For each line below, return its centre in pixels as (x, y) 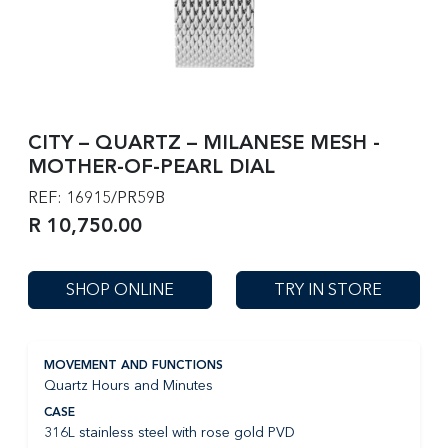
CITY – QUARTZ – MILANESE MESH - (204, 144)
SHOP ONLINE (120, 289)
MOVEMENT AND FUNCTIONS (133, 366)
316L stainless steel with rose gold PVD (169, 432)
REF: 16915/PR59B (96, 197)
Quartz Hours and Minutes (128, 385)
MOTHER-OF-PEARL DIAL (151, 168)
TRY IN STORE (328, 289)
